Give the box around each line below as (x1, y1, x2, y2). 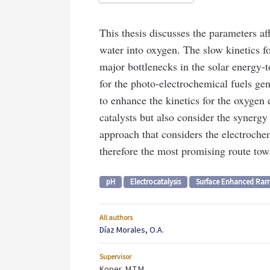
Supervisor (99, 252, 131, 262)
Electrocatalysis (130, 177, 181, 187)
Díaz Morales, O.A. (99, 224, 164, 236)
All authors (99, 213, 133, 222)
